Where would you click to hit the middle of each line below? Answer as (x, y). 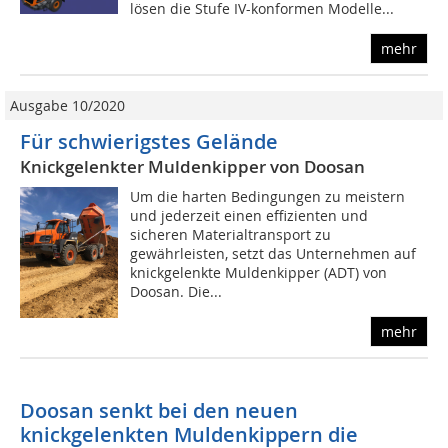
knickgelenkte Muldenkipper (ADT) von (259, 273)
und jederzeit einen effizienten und (249, 216)
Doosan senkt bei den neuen (159, 411)
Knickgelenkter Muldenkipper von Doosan (192, 167)
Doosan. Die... (176, 292)
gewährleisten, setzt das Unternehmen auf (273, 254)
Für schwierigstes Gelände (149, 142)
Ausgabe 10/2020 (67, 106)
